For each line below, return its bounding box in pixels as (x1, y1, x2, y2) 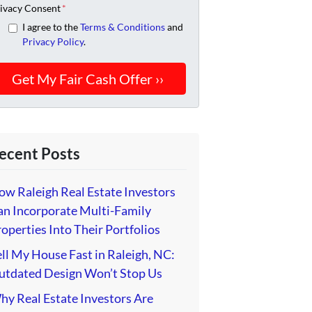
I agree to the (22, 21, 80, 33)
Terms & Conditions (79, 21, 165, 33)
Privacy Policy (22, 36, 84, 48)
